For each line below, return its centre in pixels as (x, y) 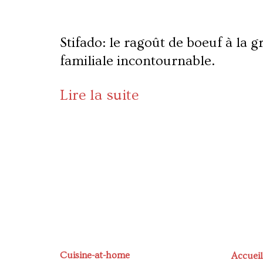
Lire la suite (99, 95)
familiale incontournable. (137, 60)
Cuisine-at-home (95, 255)
